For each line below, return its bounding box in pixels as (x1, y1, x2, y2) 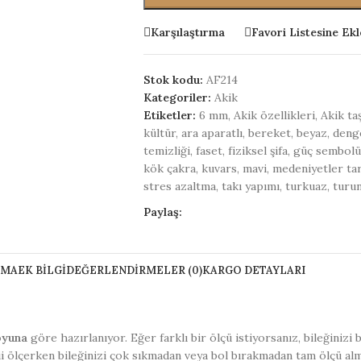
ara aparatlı (180, 126, 243, 140)
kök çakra (143, 161, 196, 176)
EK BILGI (17, 263, 66, 277)
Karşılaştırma (150, 24, 225, 39)
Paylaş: (143, 205, 182, 219)
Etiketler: (143, 108, 196, 122)
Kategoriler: (143, 90, 211, 105)
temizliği (143, 143, 190, 158)
